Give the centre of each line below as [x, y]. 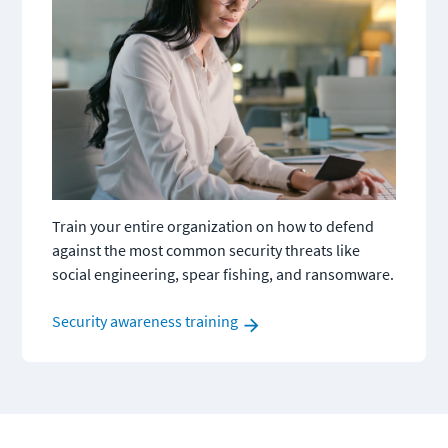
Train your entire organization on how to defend [213, 225]
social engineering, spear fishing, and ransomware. [223, 273]
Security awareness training [145, 321]
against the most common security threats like [206, 249]
